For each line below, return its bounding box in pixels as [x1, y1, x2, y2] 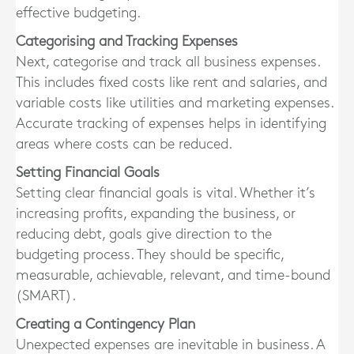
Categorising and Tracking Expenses [16, 34, 238, 48]
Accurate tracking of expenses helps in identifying [16, 116, 326, 130]
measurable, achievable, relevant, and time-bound [16, 268, 330, 282]
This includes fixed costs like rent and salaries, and [16, 75, 327, 89]
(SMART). [16, 288, 76, 303]
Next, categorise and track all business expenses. [16, 55, 320, 69]
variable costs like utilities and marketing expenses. [16, 96, 333, 110]
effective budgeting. [16, 6, 141, 20]
